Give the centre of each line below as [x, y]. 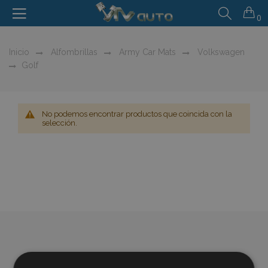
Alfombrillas [73, 52]
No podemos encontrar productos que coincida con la [137, 114]
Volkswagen [220, 52]
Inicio [19, 52]
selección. [60, 123]
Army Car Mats [146, 52]
